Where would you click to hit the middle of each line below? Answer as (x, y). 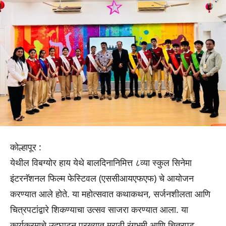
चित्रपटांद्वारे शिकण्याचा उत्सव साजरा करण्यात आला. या (99, 210)
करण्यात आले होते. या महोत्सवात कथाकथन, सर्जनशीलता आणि (110, 194)
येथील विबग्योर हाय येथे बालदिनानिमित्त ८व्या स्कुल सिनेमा (101, 163)
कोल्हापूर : (26, 147)
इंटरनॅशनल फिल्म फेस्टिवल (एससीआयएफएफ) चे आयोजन (102, 178)
